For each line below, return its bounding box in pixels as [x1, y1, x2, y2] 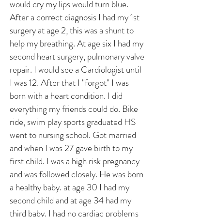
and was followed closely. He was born [10, 168, 143, 181]
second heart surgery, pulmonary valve [10, 50, 144, 63]
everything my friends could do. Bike [10, 102, 138, 115]
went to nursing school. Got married [10, 128, 136, 141]
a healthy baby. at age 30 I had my [10, 181, 129, 194]
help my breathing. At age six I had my [10, 37, 143, 50]
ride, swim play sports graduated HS [10, 115, 136, 128]
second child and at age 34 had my [10, 194, 131, 207]
